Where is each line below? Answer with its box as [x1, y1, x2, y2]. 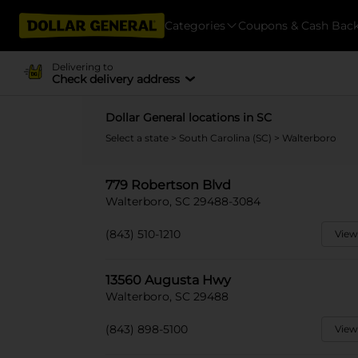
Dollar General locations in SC [105, 110, 272, 125]
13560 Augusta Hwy [105, 272, 231, 288]
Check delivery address [51, 71, 180, 86]
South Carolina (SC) [179, 132, 274, 144]
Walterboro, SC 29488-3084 [105, 194, 261, 209]
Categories [165, 18, 225, 33]
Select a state [105, 132, 171, 144]
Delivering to [51, 60, 113, 73]
